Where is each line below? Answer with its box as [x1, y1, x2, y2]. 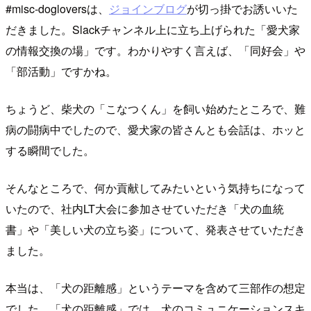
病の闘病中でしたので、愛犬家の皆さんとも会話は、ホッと [6, 121, 305, 138]
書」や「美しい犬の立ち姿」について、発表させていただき [6, 221, 305, 238]
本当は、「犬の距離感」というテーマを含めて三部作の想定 [6, 280, 305, 296]
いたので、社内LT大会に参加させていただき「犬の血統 [6, 201, 284, 217]
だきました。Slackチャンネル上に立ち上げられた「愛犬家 [6, 22, 300, 38]
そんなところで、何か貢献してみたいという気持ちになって [6, 180, 305, 196]
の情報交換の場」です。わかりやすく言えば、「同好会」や [6, 42, 305, 59]
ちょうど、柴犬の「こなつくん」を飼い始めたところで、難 [6, 101, 305, 117]
